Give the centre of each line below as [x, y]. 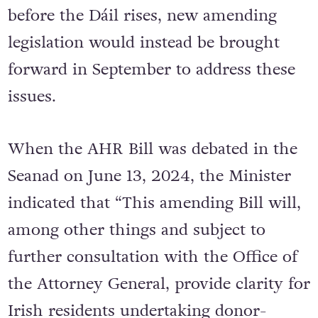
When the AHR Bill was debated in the [152, 149]
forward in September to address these [151, 70]
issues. [32, 97]
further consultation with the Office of [152, 257]
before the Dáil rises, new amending [142, 16]
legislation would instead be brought [143, 43]
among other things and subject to [136, 230]
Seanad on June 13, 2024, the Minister [149, 176]
